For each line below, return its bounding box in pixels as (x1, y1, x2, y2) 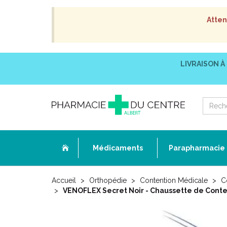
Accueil (52, 176, 76, 184)
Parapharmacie (169, 144, 225, 152)
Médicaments (93, 144, 143, 152)
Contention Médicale (140, 176, 208, 184)
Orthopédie (89, 176, 127, 184)
